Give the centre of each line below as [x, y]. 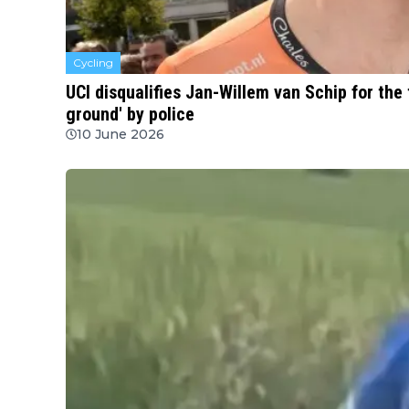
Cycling [93, 62]
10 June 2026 [121, 134]
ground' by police [130, 114]
